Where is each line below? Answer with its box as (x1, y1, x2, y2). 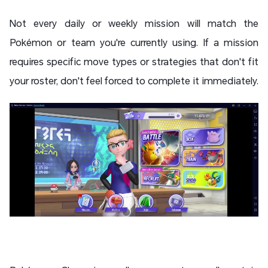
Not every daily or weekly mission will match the (10, 17, 258, 30)
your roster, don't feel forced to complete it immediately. (10, 74, 258, 87)
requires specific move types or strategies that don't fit (10, 55, 258, 68)
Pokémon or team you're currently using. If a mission (10, 36, 258, 49)
